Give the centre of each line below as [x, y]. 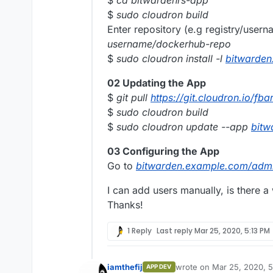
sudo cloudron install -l [171, 58]
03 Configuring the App [163, 151]
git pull [133, 97]
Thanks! [125, 204]
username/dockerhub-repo [169, 44]
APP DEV [159, 267]
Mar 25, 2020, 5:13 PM [232, 231]
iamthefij [125, 267]
